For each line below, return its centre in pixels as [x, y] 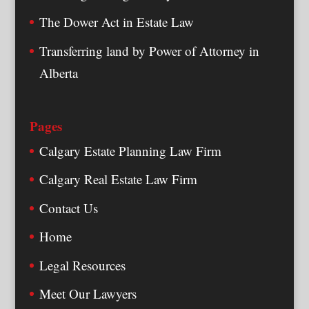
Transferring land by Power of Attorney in [149, 50]
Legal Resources [82, 265]
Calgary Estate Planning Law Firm [130, 150]
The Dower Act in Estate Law [116, 22]
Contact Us [68, 208]
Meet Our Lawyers [88, 294]
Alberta [58, 72]
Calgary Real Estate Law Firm [118, 179]
